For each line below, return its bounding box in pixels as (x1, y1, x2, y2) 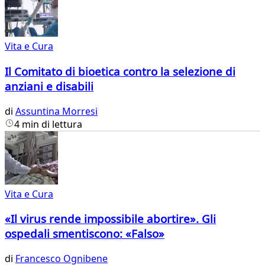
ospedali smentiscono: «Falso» (5, 226, 164, 241)
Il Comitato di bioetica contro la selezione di (5, 63, 235, 79)
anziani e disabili (5, 78, 93, 93)
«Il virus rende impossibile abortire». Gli (5, 211, 216, 227)
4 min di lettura (14, 117, 82, 131)
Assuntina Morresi (15, 104, 98, 118)
